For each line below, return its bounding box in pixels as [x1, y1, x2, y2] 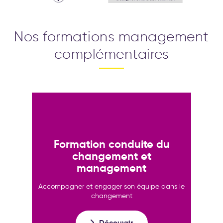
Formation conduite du [53, 137, 170, 151]
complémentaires [54, 45, 169, 62]
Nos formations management [14, 27, 209, 45]
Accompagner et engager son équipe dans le [38, 182, 185, 191]
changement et [72, 149, 151, 163]
